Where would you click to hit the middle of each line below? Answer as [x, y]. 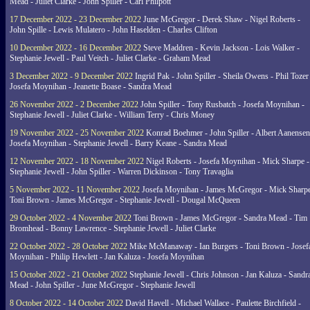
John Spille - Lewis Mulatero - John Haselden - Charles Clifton [113, 30]
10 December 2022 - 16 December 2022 [75, 48]
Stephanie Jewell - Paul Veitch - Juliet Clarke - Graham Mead [110, 58]
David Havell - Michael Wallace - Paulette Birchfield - [212, 303]
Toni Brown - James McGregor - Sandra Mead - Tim [219, 218]
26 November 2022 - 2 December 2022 [74, 104]
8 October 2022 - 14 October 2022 [66, 303]
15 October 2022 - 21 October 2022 [69, 275]
